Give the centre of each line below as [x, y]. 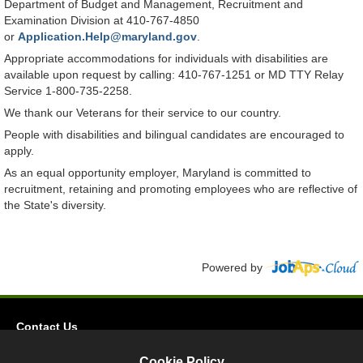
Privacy [36, 350]
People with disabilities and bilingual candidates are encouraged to [174, 134]
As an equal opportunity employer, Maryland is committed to [158, 172]
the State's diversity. [55, 205]
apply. [19, 150]
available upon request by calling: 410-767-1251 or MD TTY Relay [174, 74]
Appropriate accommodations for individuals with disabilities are [166, 58]
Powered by [234, 267]
